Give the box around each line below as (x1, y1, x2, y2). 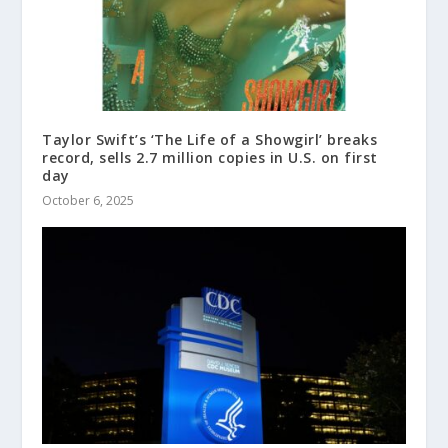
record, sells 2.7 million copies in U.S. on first (42, 147, 378, 167)
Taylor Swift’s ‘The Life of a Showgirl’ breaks (42, 129, 378, 149)
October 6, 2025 (42, 191, 135, 209)
